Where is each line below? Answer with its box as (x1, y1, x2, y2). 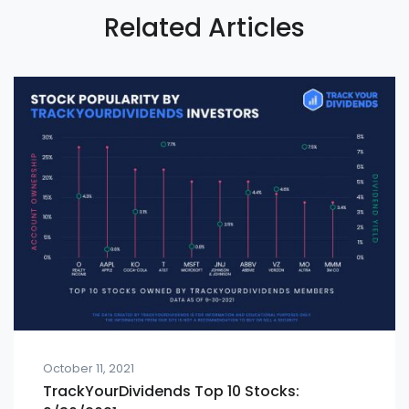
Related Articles (104, 9, 305, 46)
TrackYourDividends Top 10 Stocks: (43, 381, 299, 403)
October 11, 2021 (43, 361, 134, 377)
